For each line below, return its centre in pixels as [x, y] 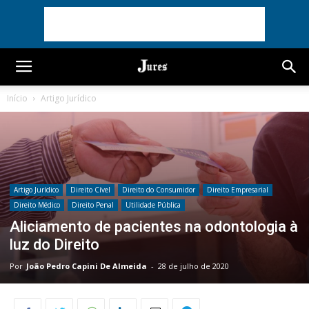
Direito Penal [93, 205]
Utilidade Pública [153, 205]
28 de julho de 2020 [193, 266]
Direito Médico [37, 205]
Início [17, 98]
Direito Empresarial [238, 190]
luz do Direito [54, 245]
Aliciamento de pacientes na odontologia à [154, 227]
